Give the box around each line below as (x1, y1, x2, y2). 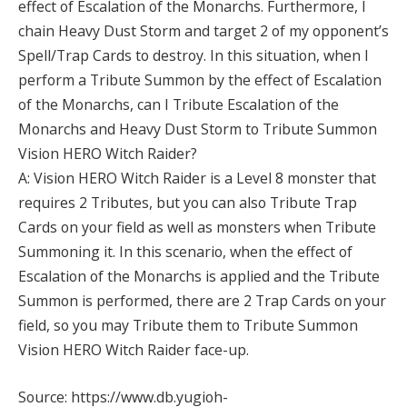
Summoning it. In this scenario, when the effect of (18, 242, 352, 263)
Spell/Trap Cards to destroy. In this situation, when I (18, 45, 369, 66)
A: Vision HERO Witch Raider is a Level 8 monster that (18, 168, 376, 189)
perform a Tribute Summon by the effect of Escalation (18, 70, 382, 91)
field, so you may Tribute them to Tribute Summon (18, 315, 358, 336)
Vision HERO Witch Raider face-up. (18, 340, 249, 361)
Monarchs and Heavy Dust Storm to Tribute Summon (18, 119, 377, 140)
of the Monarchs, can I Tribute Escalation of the (18, 94, 339, 115)
